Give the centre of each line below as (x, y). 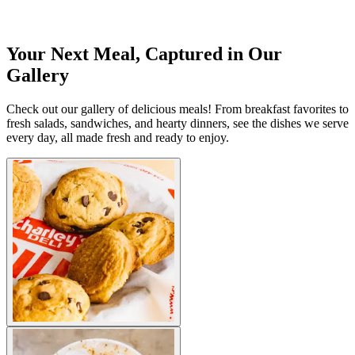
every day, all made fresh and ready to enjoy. (118, 137)
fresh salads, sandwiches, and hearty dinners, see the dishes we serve (177, 123)
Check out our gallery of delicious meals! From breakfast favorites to (177, 109)
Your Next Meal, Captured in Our (144, 53)
